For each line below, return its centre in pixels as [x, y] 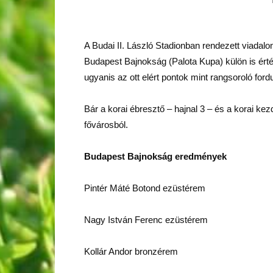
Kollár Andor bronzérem [131, 251]
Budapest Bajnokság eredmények [155, 156]
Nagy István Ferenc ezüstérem [146, 220]
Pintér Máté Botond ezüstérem [145, 188]
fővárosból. [106, 125]
